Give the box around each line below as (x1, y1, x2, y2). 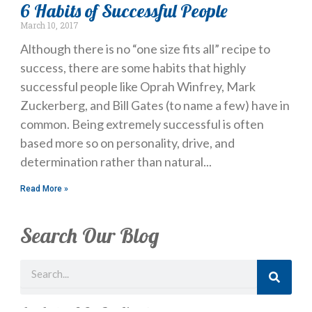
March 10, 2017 (19, 19, 79, 31)
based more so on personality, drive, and (19, 135, 235, 151)
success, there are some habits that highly (19, 60, 246, 76)
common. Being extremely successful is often (19, 116, 264, 132)
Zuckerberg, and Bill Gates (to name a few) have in (19, 97, 290, 114)
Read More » (19, 184, 68, 194)
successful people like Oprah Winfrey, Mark (19, 79, 256, 95)
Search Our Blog (19, 222, 159, 249)
